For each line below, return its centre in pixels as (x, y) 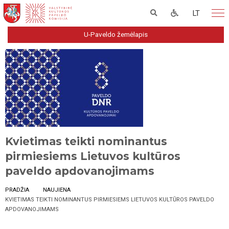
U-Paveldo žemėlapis (116, 34)
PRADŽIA (17, 190)
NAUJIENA (57, 190)
